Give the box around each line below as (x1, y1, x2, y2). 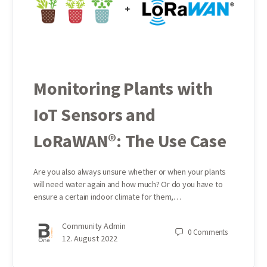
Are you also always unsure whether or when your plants (33, 166, 226, 178)
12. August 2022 (62, 233, 117, 244)
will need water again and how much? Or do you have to (33, 179, 223, 190)
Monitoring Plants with (33, 77, 213, 100)
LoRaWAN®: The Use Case (33, 129, 226, 153)
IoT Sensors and (33, 103, 156, 126)
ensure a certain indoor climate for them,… (33, 191, 181, 203)
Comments (193, 227, 228, 238)
